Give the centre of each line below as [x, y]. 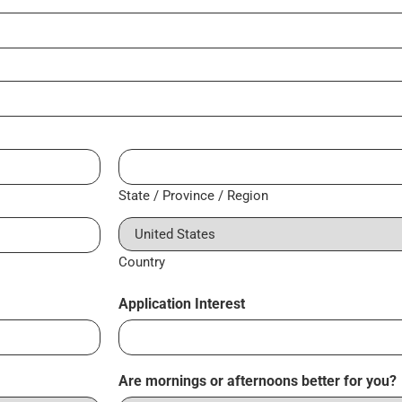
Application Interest [182, 304]
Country [142, 262]
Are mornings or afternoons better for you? [258, 381]
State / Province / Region [194, 196]
